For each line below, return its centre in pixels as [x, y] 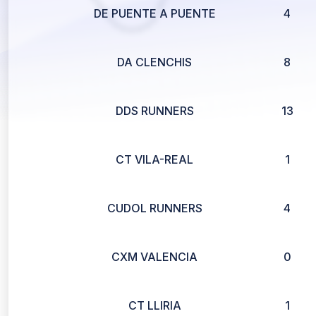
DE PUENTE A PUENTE [154, 13]
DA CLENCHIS [154, 62]
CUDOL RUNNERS [154, 208]
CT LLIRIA [154, 305]
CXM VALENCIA [154, 257]
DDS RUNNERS [154, 111]
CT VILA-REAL [154, 159]
